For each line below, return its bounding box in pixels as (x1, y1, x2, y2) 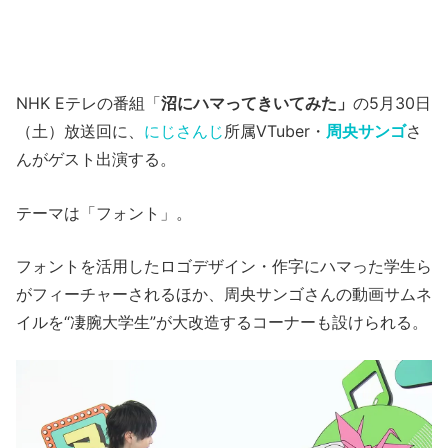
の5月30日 (353, 93, 431, 113)
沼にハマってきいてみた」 (161, 93, 353, 113)
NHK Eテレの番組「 (16, 93, 161, 113)
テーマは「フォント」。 (16, 202, 192, 223)
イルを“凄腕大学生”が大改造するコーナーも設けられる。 (16, 312, 428, 333)
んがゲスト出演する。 (16, 149, 176, 169)
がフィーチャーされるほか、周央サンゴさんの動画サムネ (16, 284, 432, 305)
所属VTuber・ (224, 121, 326, 141)
